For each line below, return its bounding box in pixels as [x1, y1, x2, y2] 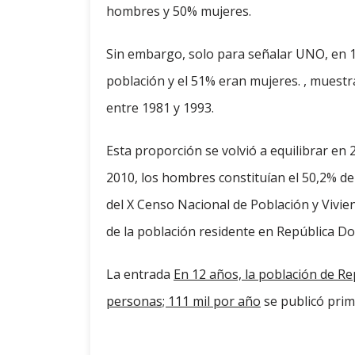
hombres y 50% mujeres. [106, 2, 251, 21]
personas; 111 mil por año [106, 292, 261, 311]
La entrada [106, 265, 174, 284]
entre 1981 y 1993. [106, 99, 214, 117]
